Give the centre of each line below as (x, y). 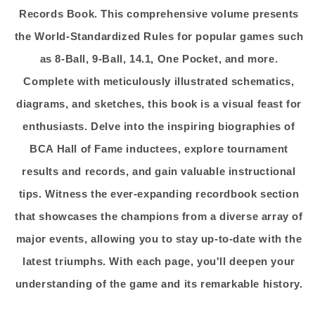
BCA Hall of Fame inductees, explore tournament (159, 149)
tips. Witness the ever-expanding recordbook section (159, 194)
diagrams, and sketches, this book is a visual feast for (159, 104)
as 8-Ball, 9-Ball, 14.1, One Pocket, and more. (159, 59)
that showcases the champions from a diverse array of (159, 217)
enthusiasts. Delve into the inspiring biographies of (159, 127)
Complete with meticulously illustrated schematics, (159, 82)
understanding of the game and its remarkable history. (159, 284)
